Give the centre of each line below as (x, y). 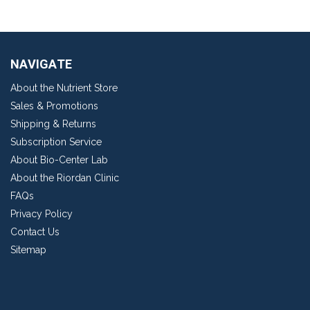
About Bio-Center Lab (59, 160)
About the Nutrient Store (64, 88)
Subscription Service (56, 142)
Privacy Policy (42, 214)
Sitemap (28, 250)
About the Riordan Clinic (65, 178)
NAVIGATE (41, 64)
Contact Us (35, 232)
